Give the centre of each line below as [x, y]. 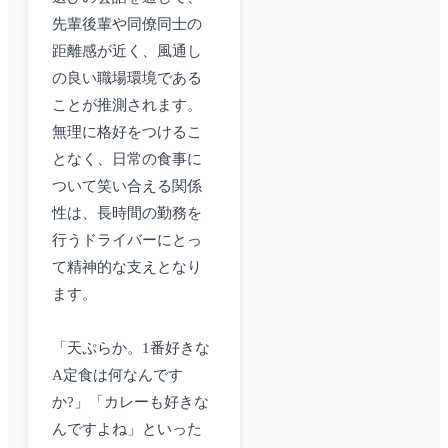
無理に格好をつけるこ [127, 132]
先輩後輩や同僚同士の [127, 24]
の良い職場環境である [127, 78]
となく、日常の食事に [127, 159]
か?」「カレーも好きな [130, 402]
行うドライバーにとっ [127, 240]
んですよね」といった [127, 429]
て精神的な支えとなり [127, 267]
